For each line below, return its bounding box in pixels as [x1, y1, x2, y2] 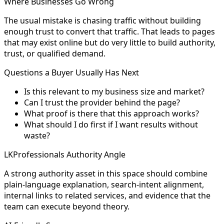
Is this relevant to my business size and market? [24, 85, 204, 97]
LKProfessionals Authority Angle [4, 148, 125, 160]
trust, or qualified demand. [4, 47, 105, 59]
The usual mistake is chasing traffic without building [4, 14, 201, 26]
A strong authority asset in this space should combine [4, 167, 207, 179]
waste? [24, 129, 50, 141]
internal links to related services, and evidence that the [4, 189, 210, 201]
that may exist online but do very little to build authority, [4, 36, 215, 48]
